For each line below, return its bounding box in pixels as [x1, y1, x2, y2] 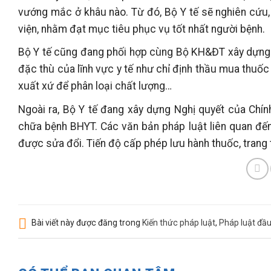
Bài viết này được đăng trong [30, 218, 142, 228]
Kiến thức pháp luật [142, 218, 215, 228]
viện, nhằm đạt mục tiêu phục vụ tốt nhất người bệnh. [18, 22, 265, 35]
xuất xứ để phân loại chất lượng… [18, 80, 172, 93]
